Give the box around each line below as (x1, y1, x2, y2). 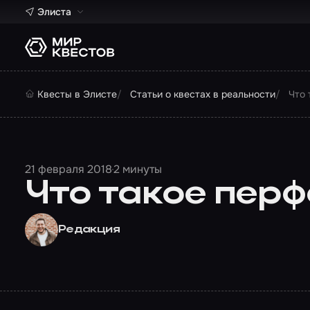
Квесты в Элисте (37, 88, 117, 100)
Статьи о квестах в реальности (130, 88, 275, 100)
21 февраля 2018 (25, 162, 112, 176)
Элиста (37, 6, 71, 18)
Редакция (58, 224, 120, 235)
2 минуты (113, 162, 162, 176)
